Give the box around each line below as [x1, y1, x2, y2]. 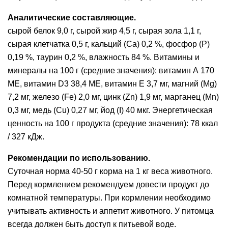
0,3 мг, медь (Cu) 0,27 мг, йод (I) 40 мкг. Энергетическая [8, 106, 213, 115]
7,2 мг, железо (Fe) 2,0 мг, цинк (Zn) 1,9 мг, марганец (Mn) [8, 93, 219, 101]
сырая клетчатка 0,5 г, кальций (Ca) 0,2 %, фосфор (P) [8, 40, 210, 48]
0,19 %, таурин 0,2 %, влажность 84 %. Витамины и [8, 53, 199, 62]
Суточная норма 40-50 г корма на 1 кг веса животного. [8, 167, 213, 176]
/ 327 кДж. [8, 132, 44, 141]
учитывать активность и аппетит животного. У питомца [8, 207, 214, 215]
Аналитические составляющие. [8, 13, 136, 22]
